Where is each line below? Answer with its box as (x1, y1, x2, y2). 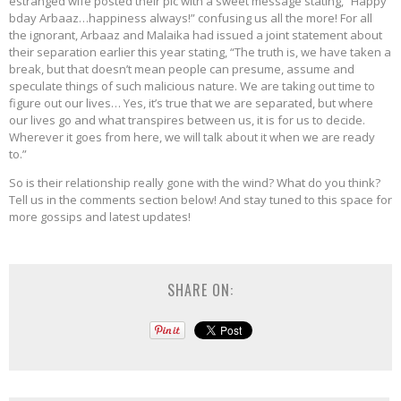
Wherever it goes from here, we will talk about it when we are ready (9, 128, 375, 145)
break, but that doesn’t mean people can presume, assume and (9, 60, 354, 77)
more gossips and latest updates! (9, 208, 191, 225)
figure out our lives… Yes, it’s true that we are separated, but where (9, 94, 373, 111)
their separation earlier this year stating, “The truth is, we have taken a (9, 43, 391, 60)
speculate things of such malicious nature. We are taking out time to (9, 77, 375, 94)
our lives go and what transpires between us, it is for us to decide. (9, 111, 365, 128)
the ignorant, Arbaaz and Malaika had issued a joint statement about (9, 26, 382, 43)
